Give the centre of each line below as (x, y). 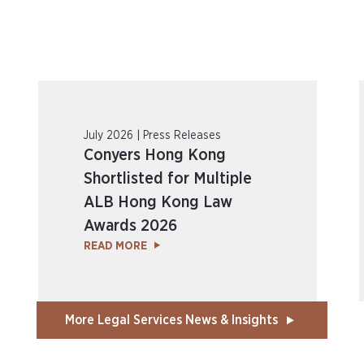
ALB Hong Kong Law (158, 202)
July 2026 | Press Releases (153, 136)
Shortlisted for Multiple (168, 179)
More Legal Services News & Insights (171, 320)
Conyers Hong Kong (155, 155)
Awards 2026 (131, 226)
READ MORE (116, 246)
